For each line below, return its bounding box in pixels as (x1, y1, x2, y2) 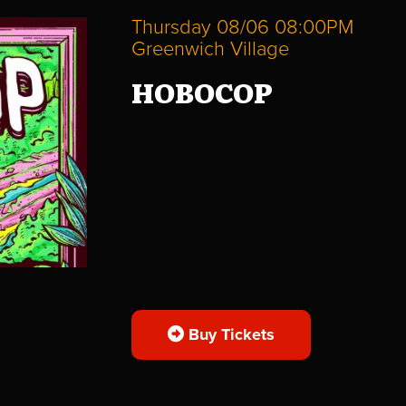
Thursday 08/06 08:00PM (130, 14, 353, 39)
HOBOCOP (130, 71, 273, 111)
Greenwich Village (130, 36, 289, 61)
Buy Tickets (183, 324, 275, 344)
